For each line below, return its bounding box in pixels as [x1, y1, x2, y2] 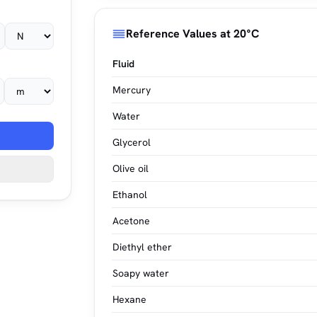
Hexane [113, 293, 147, 306]
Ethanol [113, 188, 148, 201]
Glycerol [113, 136, 151, 149]
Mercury [113, 83, 151, 96]
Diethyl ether [113, 241, 173, 253]
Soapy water [113, 267, 170, 279]
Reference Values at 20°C [126, 26, 260, 41]
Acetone [113, 214, 151, 227]
